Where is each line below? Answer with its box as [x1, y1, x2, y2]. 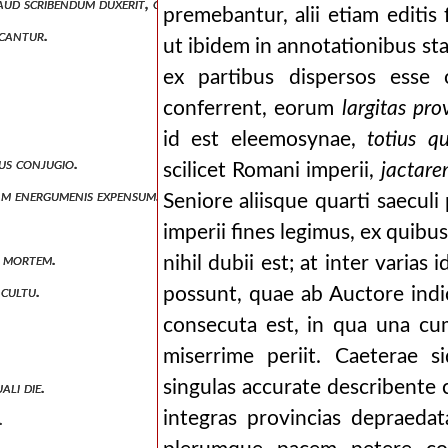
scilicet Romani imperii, [162, 160, 381, 181]
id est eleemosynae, [162, 129, 368, 150]
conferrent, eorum [162, 98, 342, 119]
